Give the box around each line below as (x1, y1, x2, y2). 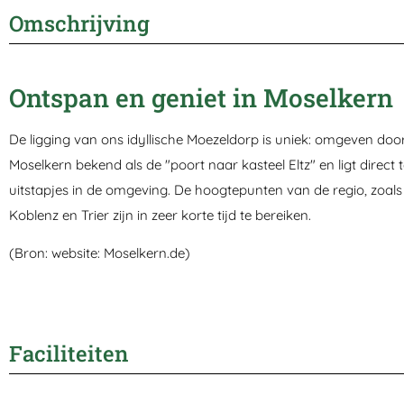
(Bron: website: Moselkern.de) (9, 244, 190, 262)
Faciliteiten (9, 338, 129, 368)
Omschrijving (9, 8, 150, 38)
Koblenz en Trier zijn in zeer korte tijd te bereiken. (9, 206, 311, 224)
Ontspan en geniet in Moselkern (9, 80, 393, 115)
